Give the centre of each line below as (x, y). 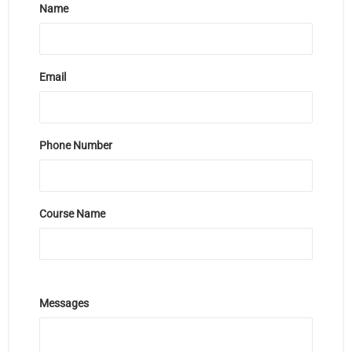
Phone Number (76, 145)
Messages (64, 303)
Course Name (72, 214)
